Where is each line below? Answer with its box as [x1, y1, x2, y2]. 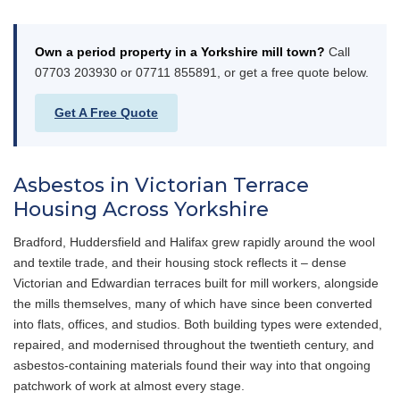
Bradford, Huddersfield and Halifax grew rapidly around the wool [13, 234, 375, 249]
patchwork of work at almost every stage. [13, 378, 245, 393]
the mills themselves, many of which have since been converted [13, 296, 372, 311]
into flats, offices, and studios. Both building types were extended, [13, 316, 382, 331]
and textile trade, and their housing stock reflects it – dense [13, 254, 346, 270]
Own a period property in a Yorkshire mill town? [35, 44, 325, 59]
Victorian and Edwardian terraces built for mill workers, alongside [13, 275, 379, 290]
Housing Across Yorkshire [13, 196, 269, 221]
